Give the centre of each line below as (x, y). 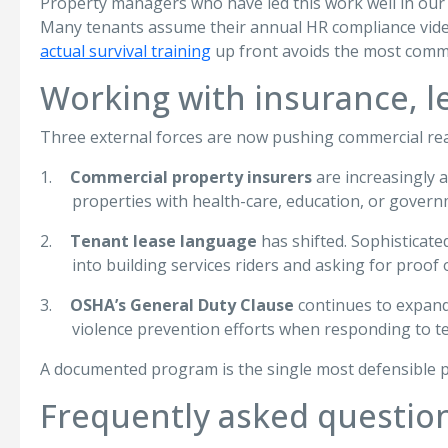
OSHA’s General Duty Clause (182, 305)
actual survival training (125, 51)
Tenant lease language (163, 241)
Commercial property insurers (191, 177)
